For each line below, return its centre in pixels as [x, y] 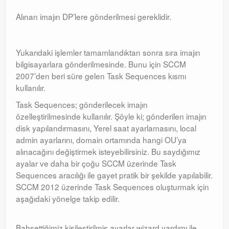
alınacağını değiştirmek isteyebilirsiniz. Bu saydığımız [108, 151]
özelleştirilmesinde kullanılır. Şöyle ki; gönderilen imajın [111, 116]
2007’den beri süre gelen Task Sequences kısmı [101, 76]
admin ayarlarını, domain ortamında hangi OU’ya [101, 140]
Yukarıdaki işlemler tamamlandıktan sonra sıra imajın [108, 52]
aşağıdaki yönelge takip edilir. [68, 198]
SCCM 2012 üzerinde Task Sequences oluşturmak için [112, 187]
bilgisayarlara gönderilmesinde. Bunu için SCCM [101, 64]
